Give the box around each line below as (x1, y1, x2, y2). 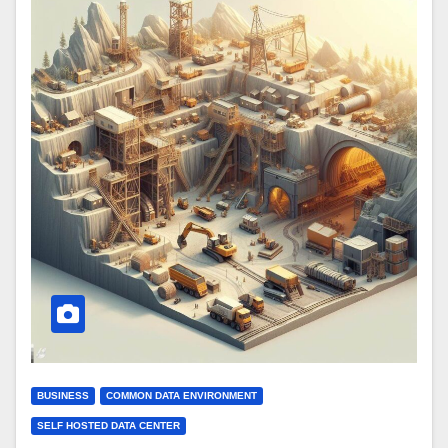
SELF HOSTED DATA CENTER (37, 420, 180, 432)
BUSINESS (37, 390, 89, 402)
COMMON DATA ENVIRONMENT (106, 390, 257, 402)
